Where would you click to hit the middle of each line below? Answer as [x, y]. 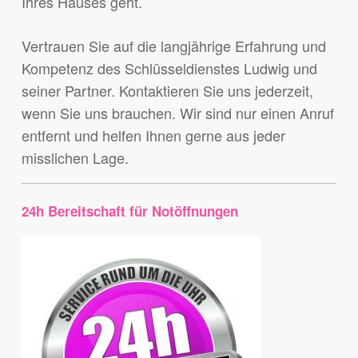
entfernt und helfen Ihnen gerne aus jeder [153, 135]
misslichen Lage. [75, 158]
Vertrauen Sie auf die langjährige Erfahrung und [173, 46]
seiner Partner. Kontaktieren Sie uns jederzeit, [167, 91]
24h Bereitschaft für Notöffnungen [129, 211]
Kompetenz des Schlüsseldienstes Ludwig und [169, 68]
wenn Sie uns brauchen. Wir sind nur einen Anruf [177, 113]
